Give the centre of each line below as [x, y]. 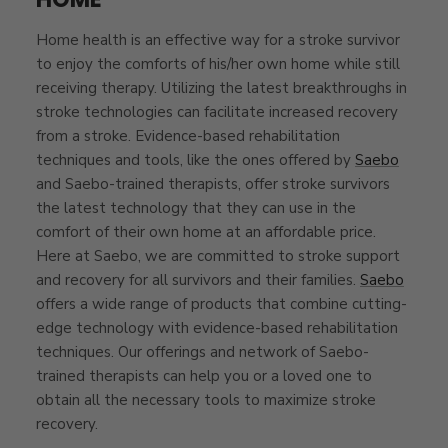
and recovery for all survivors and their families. [198, 279]
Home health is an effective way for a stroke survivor [218, 39]
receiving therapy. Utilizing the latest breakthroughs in [221, 87]
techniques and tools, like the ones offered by [195, 159]
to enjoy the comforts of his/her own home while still [218, 63]
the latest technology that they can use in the [196, 207]
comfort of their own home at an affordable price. [206, 231]
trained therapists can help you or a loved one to [204, 375]
